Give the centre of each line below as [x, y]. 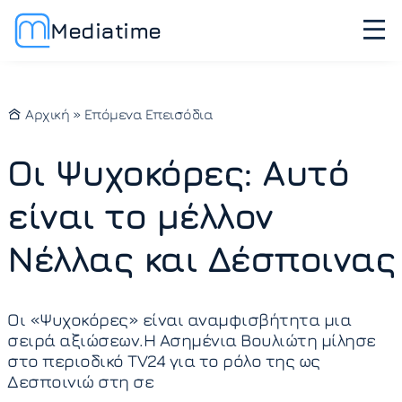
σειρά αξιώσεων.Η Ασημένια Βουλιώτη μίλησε [192, 340]
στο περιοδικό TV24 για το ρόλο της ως [164, 360]
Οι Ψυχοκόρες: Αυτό [178, 172]
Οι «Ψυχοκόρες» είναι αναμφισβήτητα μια [179, 319]
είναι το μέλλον [140, 215]
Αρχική [45, 114]
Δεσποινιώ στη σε [80, 381]
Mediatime [106, 30]
